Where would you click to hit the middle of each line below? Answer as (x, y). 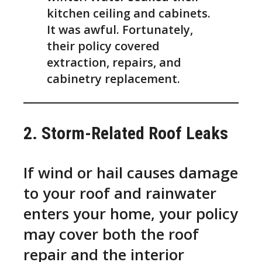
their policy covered (103, 46)
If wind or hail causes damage (131, 173)
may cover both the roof (111, 234)
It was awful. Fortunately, (120, 30)
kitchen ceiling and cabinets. (129, 13)
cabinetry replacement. (113, 79)
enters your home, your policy (131, 213)
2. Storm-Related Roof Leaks (126, 133)
